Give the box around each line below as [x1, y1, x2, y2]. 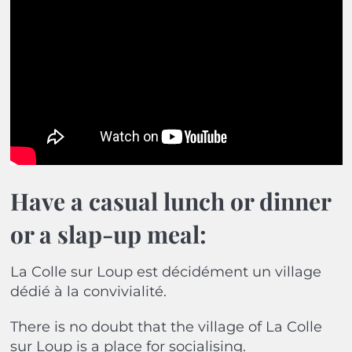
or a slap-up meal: [9, 218, 207, 251]
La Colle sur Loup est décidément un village [9, 263, 321, 281]
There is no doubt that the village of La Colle [9, 318, 322, 336]
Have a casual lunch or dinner [9, 185, 331, 218]
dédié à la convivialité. [9, 283, 167, 301]
